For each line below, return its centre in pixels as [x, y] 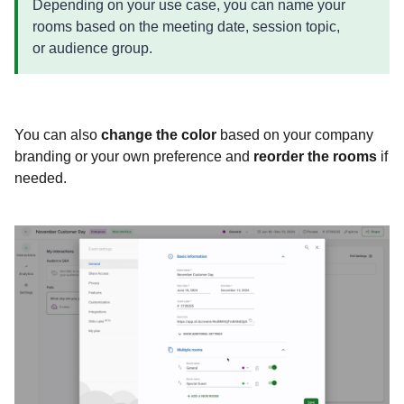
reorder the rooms [315, 156]
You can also [58, 134]
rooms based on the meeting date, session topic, [186, 26]
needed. [42, 178]
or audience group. [94, 48]
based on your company [297, 134]
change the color [161, 134]
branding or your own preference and [134, 156]
